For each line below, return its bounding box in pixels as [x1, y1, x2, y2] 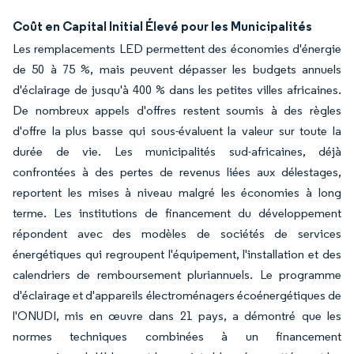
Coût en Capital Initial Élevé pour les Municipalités [13, 18, 312, 34]
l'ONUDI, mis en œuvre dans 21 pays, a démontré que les [13, 308, 341, 323]
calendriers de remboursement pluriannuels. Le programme [13, 267, 341, 282]
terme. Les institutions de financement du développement [13, 205, 341, 220]
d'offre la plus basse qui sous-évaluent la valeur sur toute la [13, 123, 341, 138]
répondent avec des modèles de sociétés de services [13, 226, 341, 241]
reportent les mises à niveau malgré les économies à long [13, 185, 341, 200]
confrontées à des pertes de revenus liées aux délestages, [13, 164, 341, 179]
